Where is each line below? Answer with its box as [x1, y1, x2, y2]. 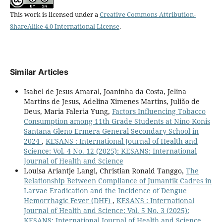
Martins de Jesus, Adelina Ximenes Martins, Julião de [23, 96, 200, 106]
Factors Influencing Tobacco [111, 106, 206, 116]
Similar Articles [9, 66, 68, 77]
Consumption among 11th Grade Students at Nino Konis [23, 116, 210, 126]
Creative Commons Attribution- [99, 9, 196, 19]
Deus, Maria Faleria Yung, [23, 106, 112, 116]
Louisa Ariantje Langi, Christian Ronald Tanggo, [23, 166, 186, 175]
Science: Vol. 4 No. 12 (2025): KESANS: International [23, 146, 197, 156]
